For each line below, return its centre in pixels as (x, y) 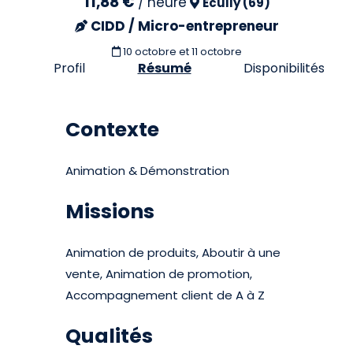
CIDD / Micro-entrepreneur (184, 26)
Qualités (110, 336)
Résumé (164, 68)
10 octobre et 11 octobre (182, 52)
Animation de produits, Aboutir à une (173, 253)
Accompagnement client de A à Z (165, 295)
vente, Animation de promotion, (159, 274)
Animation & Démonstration (148, 171)
